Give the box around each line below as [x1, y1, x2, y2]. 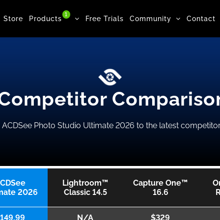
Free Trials [85, 14, 124, 23]
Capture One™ [133, 178, 188, 188]
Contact [187, 14, 216, 23]
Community [130, 14, 171, 23]
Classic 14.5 [63, 187, 107, 197]
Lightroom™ [62, 178, 108, 188]
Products [29, 14, 62, 23]
